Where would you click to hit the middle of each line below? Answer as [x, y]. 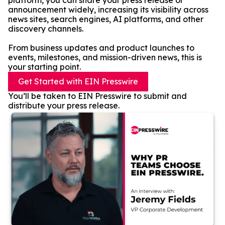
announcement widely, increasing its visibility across [108, 10]
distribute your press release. [64, 105]
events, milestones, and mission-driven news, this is [105, 57]
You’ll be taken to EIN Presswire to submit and [97, 96]
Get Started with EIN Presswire [78, 81]
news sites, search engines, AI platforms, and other [106, 19]
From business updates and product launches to [101, 48]
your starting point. [44, 67]
